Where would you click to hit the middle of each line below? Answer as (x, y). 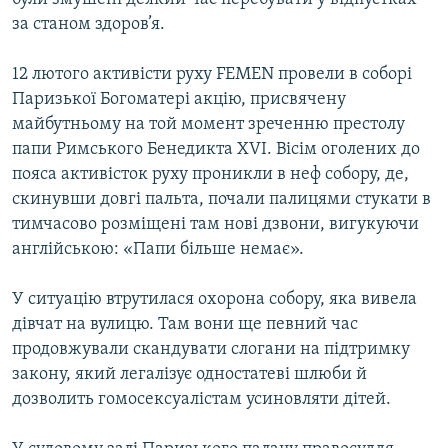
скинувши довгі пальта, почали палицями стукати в (221, 200)
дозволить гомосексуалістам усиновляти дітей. (201, 400)
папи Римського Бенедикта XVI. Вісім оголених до (216, 150)
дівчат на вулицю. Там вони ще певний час (185, 325)
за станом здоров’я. (88, 25)
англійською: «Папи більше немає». (158, 250)
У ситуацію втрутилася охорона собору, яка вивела (214, 300)
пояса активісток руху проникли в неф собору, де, (210, 175)
